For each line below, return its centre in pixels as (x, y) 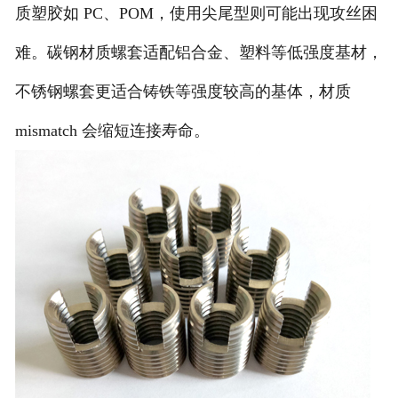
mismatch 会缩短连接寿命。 (112, 131)
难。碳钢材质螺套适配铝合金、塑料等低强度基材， (199, 53)
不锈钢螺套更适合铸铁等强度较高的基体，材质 (183, 92)
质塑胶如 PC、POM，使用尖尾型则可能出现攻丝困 (196, 14)
